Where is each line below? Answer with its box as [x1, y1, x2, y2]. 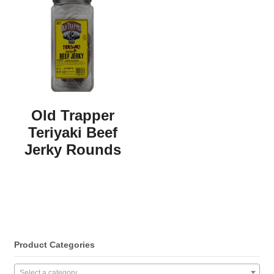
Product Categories [13, 239, 95, 250]
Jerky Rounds [24, 141, 122, 158]
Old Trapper [31, 106, 115, 124]
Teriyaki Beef [28, 124, 118, 141]
